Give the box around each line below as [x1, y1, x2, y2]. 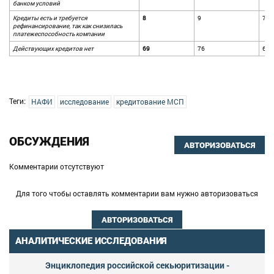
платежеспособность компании [13, 30, 105, 39]
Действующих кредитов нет [13, 45, 94, 53]
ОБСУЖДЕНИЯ [9, 135, 89, 149]
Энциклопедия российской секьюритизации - [45, 259, 229, 272]
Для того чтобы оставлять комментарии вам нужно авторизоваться [16, 188, 258, 199]
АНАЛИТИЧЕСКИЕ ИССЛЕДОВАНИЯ [15, 235, 168, 247]
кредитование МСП [116, 97, 184, 107]
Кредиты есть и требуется [13, 14, 87, 23]
